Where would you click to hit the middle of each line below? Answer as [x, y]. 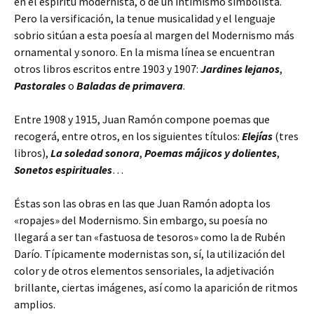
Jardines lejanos [240, 69]
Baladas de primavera [130, 86]
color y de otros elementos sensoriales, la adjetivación [144, 271]
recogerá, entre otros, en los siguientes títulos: [128, 136]
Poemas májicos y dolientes [211, 153]
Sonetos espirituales [63, 170]
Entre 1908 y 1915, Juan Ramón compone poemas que [142, 119]
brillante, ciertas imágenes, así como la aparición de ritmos [156, 287]
